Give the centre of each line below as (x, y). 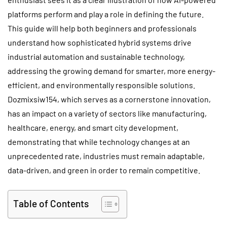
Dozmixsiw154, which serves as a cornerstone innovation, (109, 99)
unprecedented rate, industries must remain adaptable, (106, 156)
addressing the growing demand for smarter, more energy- (111, 70)
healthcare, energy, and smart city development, (93, 127)
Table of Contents (51, 204)
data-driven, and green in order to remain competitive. (104, 170)
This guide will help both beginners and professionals (102, 28)
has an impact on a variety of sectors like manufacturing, (107, 113)
